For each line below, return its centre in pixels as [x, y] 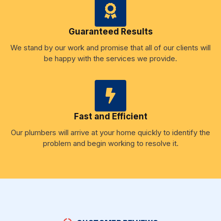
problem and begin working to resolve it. [110, 143]
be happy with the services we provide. [110, 58]
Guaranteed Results [110, 31]
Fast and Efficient [110, 116]
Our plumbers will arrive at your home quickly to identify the [110, 132]
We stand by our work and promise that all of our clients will [110, 47]
